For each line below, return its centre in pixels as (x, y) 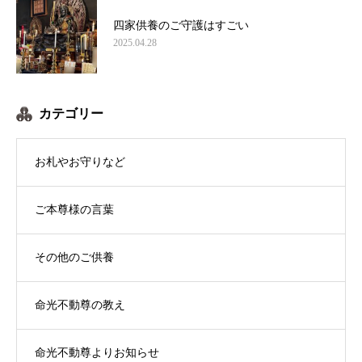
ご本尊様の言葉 (74, 209)
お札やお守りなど (80, 162)
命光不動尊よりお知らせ (97, 352)
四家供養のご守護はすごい (181, 25)
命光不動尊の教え (80, 305)
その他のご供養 (74, 257)
